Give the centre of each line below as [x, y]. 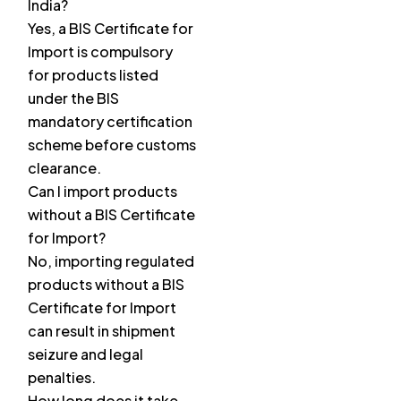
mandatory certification [110, 122]
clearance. [64, 168]
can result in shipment [102, 331]
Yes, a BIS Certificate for [111, 29]
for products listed [93, 75]
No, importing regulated [111, 261]
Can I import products [102, 192]
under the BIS [73, 98]
